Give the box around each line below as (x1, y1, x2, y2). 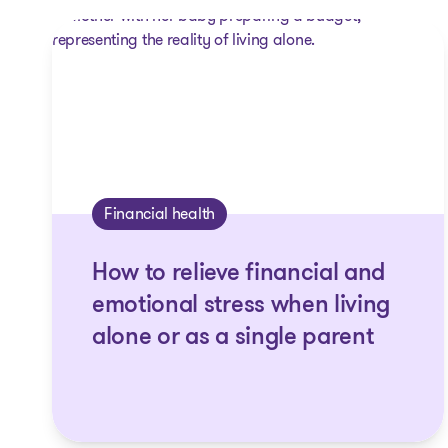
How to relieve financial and (92, 262, 386, 286)
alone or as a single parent (92, 326, 374, 350)
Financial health (104, 202, 215, 225)
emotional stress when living (92, 294, 391, 318)
